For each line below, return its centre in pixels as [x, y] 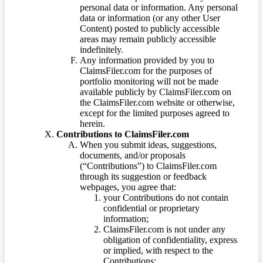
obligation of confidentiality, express [170, 240]
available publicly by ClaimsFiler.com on [156, 92]
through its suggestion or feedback [143, 176]
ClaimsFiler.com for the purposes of [146, 70]
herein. [92, 123]
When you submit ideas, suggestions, [148, 144]
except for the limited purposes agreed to [155, 113]
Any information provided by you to [147, 60]
